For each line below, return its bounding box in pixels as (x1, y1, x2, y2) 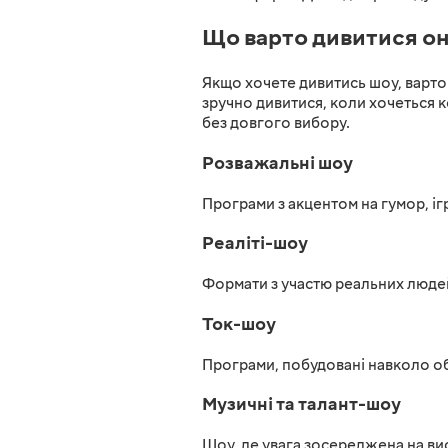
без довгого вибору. (202, 113, 350, 134)
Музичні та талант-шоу (202, 392, 401, 417)
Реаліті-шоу (202, 231, 308, 256)
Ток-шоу (202, 311, 276, 336)
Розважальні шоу (202, 151, 353, 176)
